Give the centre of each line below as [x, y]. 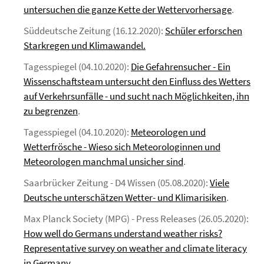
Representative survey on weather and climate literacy [135, 248]
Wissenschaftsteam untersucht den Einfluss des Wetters [137, 81]
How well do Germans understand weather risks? [123, 233]
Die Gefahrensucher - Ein [181, 67]
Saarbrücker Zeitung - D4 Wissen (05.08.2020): [117, 183]
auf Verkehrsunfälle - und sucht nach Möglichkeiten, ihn [136, 96]
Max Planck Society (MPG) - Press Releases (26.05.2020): [136, 219]
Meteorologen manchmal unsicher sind [103, 161]
